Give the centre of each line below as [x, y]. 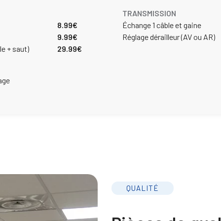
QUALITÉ [143, 188]
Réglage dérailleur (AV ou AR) [169, 37]
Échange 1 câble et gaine [162, 25]
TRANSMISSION [149, 13]
